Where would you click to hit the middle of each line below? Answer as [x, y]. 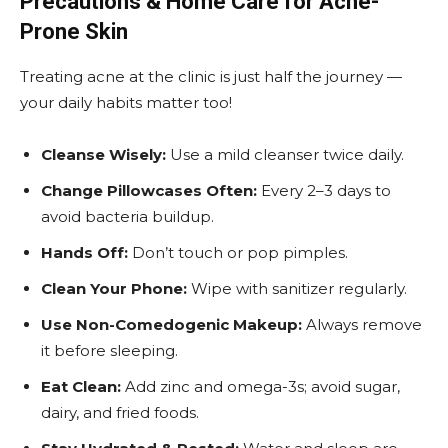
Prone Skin [74, 31]
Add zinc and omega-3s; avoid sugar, [260, 386]
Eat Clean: [81, 386]
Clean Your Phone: [114, 288]
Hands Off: [84, 252]
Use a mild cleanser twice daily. [285, 154]
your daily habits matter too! [126, 102]
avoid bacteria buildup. [127, 216]
